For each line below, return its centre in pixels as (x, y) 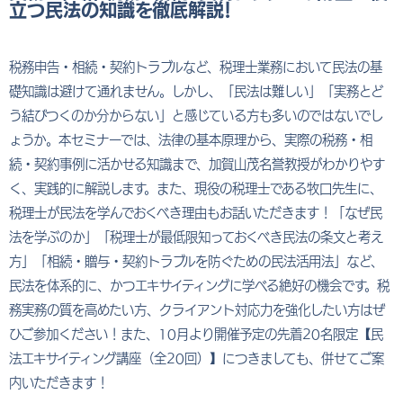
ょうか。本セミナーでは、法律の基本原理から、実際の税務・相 (191, 140)
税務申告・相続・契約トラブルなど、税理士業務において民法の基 (196, 67)
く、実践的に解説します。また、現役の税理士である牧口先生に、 (196, 189)
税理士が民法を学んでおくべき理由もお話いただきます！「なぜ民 (196, 213)
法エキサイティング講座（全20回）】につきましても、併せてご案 (197, 359)
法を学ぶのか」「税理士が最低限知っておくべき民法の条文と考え (196, 237)
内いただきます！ (59, 383)
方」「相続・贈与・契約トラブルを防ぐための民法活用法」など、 (196, 262)
